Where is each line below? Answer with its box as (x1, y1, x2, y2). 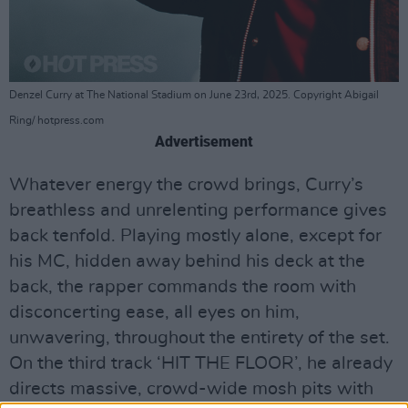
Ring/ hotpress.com (9, 114, 104, 126)
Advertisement (155, 132, 253, 150)
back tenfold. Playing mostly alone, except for (9, 226, 382, 245)
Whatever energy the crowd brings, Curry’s (9, 175, 363, 194)
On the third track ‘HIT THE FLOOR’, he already (9, 353, 393, 372)
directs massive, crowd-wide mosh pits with (9, 379, 373, 398)
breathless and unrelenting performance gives (9, 200, 387, 219)
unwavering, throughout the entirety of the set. (9, 328, 390, 347)
